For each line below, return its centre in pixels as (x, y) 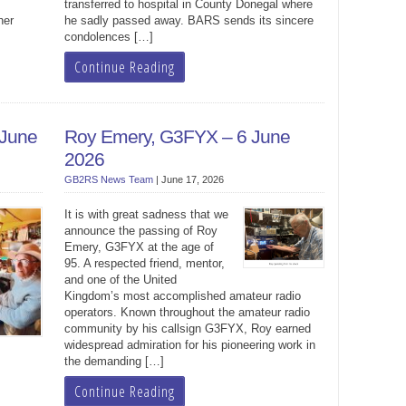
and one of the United (120, 280)
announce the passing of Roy (140, 231)
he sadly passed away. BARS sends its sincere (188, 20)
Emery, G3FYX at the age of (139, 247)
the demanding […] (114, 361)
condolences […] (108, 37)
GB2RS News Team (108, 179)
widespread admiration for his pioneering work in (189, 345)
